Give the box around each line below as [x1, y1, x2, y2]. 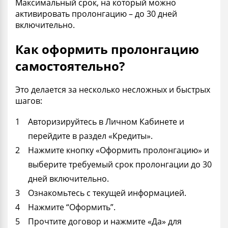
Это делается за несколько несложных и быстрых [15, 84, 210, 96]
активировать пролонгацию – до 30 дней [15, 8, 177, 19]
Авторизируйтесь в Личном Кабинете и [28, 116, 184, 128]
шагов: [15, 95, 42, 107]
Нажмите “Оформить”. [28, 202, 116, 213]
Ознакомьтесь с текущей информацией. [28, 187, 188, 199]
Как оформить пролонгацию [15, 40, 199, 58]
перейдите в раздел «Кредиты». [28, 130, 153, 142]
